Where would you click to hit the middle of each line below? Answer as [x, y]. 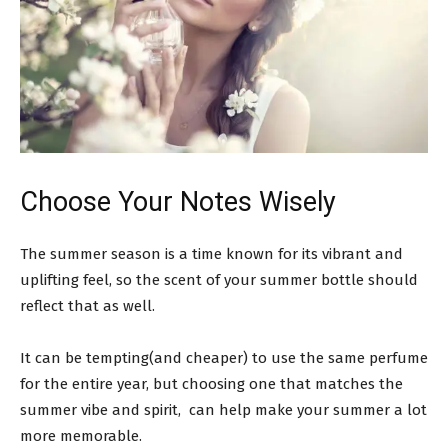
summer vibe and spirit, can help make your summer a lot [223, 409]
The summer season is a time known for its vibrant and [211, 253]
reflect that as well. [87, 305]
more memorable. [81, 435]
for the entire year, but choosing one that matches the [211, 383]
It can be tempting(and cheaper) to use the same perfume [224, 357]
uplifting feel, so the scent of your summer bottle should [219, 279]
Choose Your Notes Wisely [178, 201]
